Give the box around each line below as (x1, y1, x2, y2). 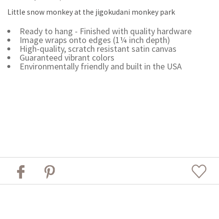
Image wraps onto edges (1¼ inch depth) (19, 34, 170, 46)
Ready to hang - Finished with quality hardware (19, 25, 192, 37)
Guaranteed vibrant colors (19, 52, 114, 64)
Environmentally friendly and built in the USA (19, 61, 182, 72)
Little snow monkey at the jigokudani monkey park (7, 7, 175, 17)
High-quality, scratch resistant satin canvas (19, 43, 176, 55)
